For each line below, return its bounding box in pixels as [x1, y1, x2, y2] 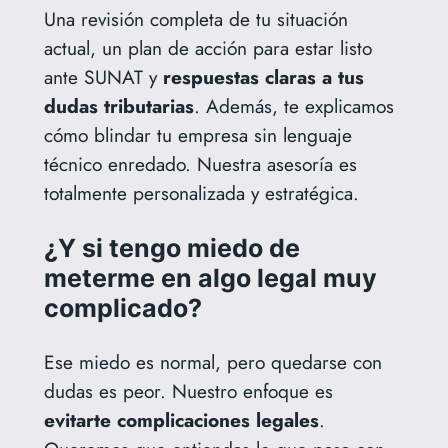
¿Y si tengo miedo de [43, 233, 300, 264]
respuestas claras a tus [162, 63, 364, 92]
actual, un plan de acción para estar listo [43, 34, 372, 63]
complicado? [43, 293, 202, 324]
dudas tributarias [43, 92, 194, 121]
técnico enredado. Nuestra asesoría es [43, 150, 357, 179]
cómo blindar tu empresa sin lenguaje [43, 121, 352, 150]
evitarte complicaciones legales [43, 406, 319, 435]
